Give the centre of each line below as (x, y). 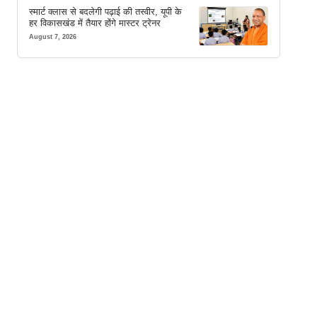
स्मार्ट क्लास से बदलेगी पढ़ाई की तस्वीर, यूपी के (105, 11)
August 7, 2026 (53, 36)
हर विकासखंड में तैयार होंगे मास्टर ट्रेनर (95, 23)
